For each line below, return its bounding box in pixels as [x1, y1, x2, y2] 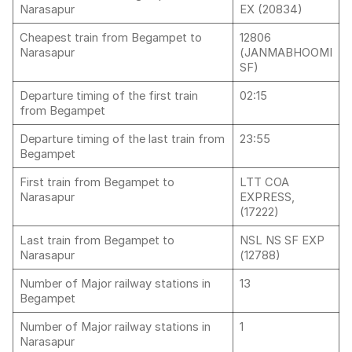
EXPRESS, [240, 190, 295, 204]
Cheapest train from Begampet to [20, 31, 202, 45]
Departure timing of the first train [20, 89, 198, 103]
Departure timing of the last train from [20, 132, 225, 146]
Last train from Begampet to [20, 233, 174, 247]
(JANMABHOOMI [240, 46, 332, 60]
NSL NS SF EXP [240, 233, 324, 247]
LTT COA [240, 175, 289, 189]
